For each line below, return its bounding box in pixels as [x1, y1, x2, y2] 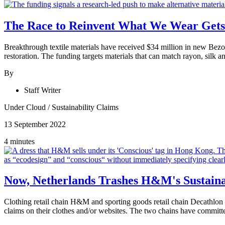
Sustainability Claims [52, 102, 119, 111]
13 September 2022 [4, 120, 66, 129]
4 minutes [4, 137, 35, 146]
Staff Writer [24, 85, 61, 94]
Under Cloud [4, 102, 48, 111]
